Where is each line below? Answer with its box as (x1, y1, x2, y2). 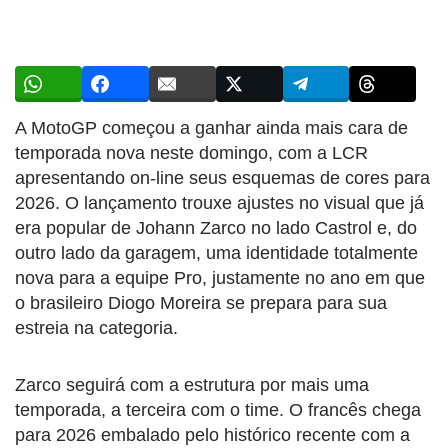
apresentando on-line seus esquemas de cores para (15, 167, 430, 188)
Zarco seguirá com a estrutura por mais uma (15, 374, 369, 395)
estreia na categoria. (15, 317, 178, 338)
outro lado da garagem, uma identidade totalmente (15, 242, 418, 263)
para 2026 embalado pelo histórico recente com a (15, 424, 410, 445)
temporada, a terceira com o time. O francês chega (15, 399, 421, 420)
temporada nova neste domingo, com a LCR (15, 142, 368, 163)
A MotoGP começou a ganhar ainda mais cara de (15, 117, 408, 138)
